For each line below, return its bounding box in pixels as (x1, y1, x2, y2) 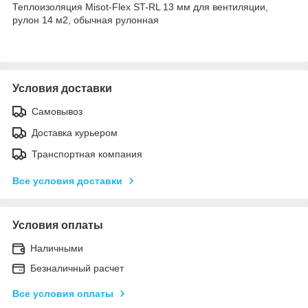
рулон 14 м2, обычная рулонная (12, 14, 159, 25)
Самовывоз (32, 105, 82, 117)
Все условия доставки (12, 175, 122, 186)
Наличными (30, 242, 83, 254)
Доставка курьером (32, 126, 118, 138)
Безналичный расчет (30, 262, 124, 274)
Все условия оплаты (12, 287, 113, 299)
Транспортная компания (32, 148, 142, 159)
